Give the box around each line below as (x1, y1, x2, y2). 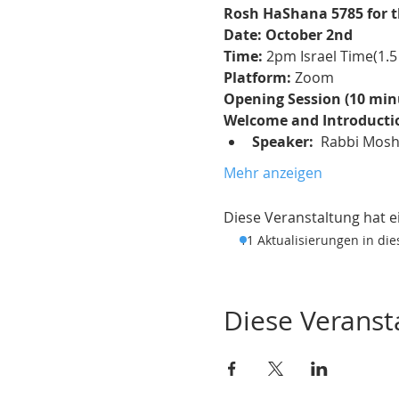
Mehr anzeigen (223, 163, 322, 183)
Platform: (223, 68, 291, 87)
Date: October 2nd (223, 25, 356, 45)
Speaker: (251, 132, 313, 151)
